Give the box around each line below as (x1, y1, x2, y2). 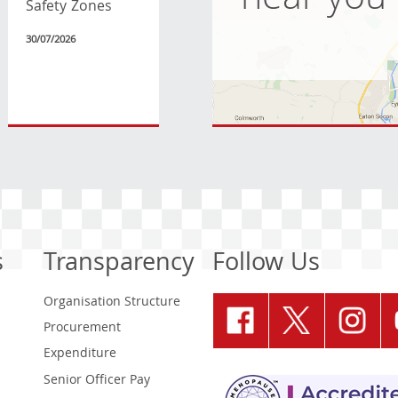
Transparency (43, 243, 195, 286)
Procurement (43, 317, 121, 339)
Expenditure (43, 344, 116, 366)
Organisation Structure (43, 291, 180, 314)
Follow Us (211, 243, 320, 286)
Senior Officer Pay (43, 370, 150, 392)
